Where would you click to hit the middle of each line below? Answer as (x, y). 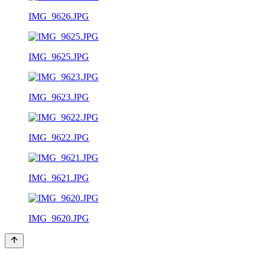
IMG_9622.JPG (59, 137)
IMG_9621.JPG (59, 178)
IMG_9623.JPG (59, 97)
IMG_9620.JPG (59, 218)
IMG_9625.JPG (59, 56)
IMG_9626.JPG (59, 16)
